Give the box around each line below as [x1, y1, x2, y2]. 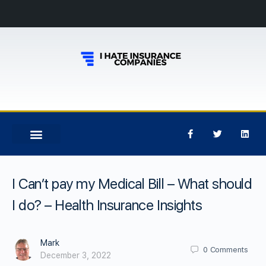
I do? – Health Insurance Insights [12, 197, 202, 214]
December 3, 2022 [40, 251, 111, 260]
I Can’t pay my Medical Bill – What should [12, 175, 252, 192]
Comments [210, 245, 248, 254]
